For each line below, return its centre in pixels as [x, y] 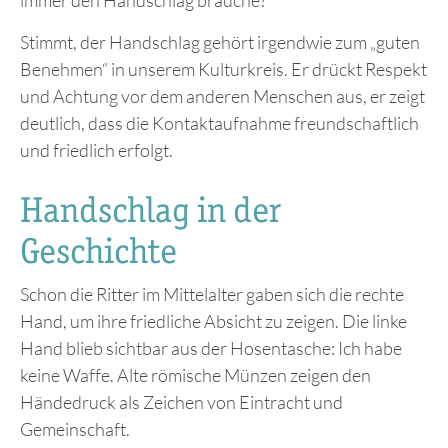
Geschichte [98, 250]
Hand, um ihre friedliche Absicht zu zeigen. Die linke [213, 320]
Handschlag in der [150, 209]
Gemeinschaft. [75, 428]
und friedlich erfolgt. [96, 149]
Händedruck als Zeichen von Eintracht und [181, 401]
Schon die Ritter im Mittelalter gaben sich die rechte [212, 293]
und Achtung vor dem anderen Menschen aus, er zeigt [222, 95]
